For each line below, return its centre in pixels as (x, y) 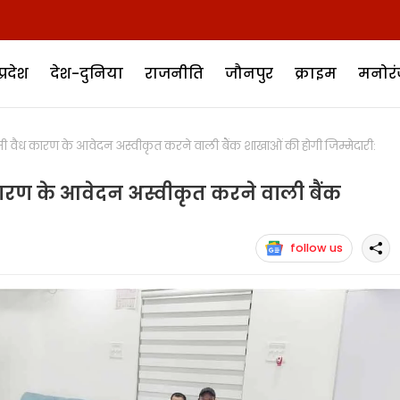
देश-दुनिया (86, 73)
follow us (316, 248)
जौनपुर (249, 73)
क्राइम (315, 73)
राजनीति (174, 73)
